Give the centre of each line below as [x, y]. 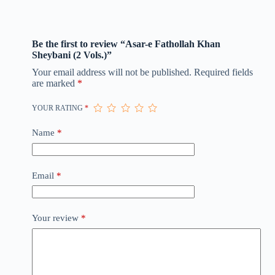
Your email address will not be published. [111, 72]
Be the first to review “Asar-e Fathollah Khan [126, 44]
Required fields [223, 72]
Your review [56, 218]
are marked [54, 83]
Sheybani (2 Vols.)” [72, 55]
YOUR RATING [58, 108]
